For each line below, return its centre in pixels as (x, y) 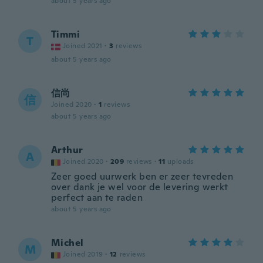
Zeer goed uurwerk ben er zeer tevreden (142, 176)
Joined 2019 (83, 254)
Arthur (67, 150)
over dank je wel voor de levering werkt (140, 187)
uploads (181, 161)
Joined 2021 (83, 46)
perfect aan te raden (97, 198)
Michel (68, 243)
